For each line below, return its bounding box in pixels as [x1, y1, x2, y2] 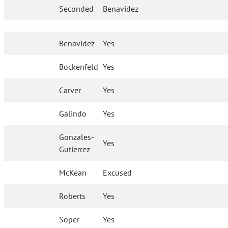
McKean [59, 167, 87, 178]
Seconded [59, 4, 94, 14]
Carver [59, 85, 81, 96]
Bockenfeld [59, 62, 99, 72]
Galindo [59, 108, 87, 119]
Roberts [59, 191, 86, 202]
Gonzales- [59, 132, 95, 142]
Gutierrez [59, 144, 91, 155]
